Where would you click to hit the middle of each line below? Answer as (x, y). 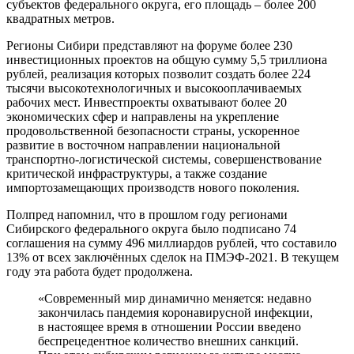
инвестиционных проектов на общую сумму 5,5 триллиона (167, 59)
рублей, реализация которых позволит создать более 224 (158, 73)
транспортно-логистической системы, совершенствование (164, 159)
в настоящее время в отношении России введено (169, 326)
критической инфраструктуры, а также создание (137, 173)
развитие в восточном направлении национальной (143, 145)
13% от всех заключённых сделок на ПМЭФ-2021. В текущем (173, 257)
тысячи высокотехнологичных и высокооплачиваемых (154, 88)
